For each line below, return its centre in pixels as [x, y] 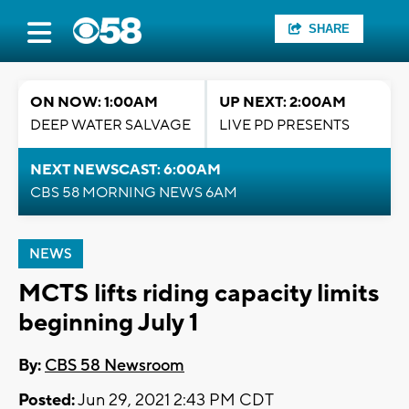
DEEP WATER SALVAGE [110, 125]
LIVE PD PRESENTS [284, 125]
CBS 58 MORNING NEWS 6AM [134, 193]
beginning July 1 [109, 323]
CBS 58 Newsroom [115, 366]
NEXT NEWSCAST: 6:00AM [126, 170]
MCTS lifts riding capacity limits [199, 294]
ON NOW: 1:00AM [94, 102]
